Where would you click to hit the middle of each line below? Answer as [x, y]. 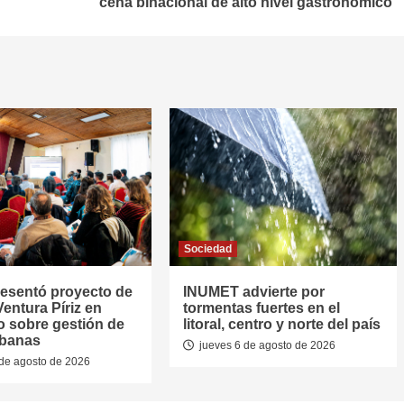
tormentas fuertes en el [261, 308]
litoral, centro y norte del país [281, 325]
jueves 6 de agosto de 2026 [266, 346]
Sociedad [207, 249]
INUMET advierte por [253, 292]
